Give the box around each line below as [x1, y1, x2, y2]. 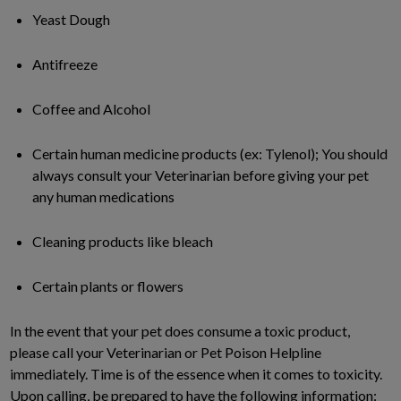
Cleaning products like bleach [32, 232, 213, 250]
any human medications [32, 187, 175, 205]
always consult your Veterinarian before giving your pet [32, 166, 369, 183]
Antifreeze [32, 55, 98, 73]
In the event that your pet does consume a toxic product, [10, 321, 350, 339]
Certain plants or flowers [32, 277, 183, 294]
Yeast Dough [32, 10, 110, 28]
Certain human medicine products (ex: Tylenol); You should [32, 144, 388, 162]
